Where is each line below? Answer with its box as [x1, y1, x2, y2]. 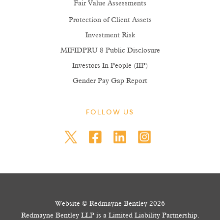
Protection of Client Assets [68, 17, 152, 24]
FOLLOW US [86, 110, 134, 116]
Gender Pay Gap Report [73, 78, 147, 84]
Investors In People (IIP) [72, 62, 148, 69]
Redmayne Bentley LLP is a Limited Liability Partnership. [21, 212, 199, 219]
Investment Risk [85, 32, 135, 39]
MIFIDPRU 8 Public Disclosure [60, 47, 160, 54]
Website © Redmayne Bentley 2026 [55, 200, 165, 207]
